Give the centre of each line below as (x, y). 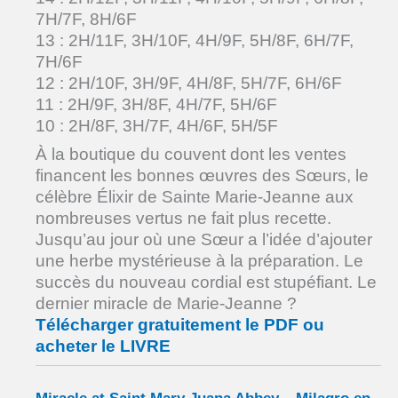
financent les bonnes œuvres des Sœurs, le (202, 176)
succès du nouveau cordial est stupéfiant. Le (206, 283)
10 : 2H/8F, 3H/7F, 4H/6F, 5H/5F (157, 125)
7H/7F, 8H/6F (86, 19)
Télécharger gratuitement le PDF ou (180, 325)
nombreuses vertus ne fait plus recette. (183, 219)
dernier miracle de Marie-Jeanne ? (166, 304)
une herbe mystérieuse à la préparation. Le (199, 261)
